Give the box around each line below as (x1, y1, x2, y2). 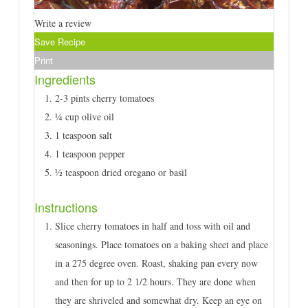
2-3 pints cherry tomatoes (54, 91, 154, 104)
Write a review (34, 16, 91, 30)
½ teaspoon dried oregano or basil (54, 165, 187, 179)
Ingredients (34, 69, 96, 88)
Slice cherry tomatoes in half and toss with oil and (54, 219, 250, 232)
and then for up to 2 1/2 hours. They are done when (54, 274, 256, 288)
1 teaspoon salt (54, 128, 112, 142)
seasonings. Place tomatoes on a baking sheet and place (54, 237, 268, 251)
